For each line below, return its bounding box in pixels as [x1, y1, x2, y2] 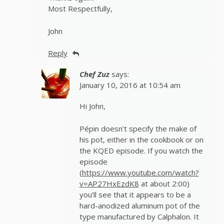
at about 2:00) [138, 178, 189, 188]
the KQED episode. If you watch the [79, 145, 203, 155]
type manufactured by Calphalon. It [79, 211, 199, 221]
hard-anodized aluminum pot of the [79, 200, 200, 210]
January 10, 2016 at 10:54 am [79, 80, 180, 90]
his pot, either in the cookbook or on [79, 134, 203, 144]
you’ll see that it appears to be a [79, 189, 191, 199]
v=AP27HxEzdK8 [79, 178, 139, 188]
